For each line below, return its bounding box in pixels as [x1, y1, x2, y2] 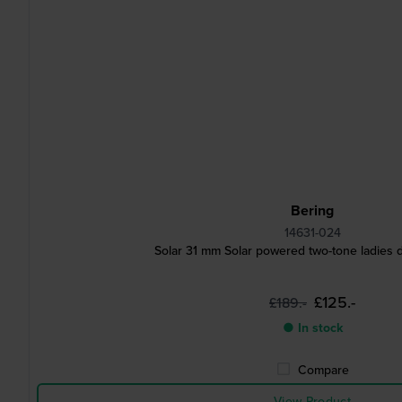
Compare [297, 361, 349, 379]
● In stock [282, 319, 343, 336]
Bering [291, 200, 334, 221]
